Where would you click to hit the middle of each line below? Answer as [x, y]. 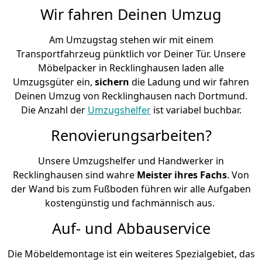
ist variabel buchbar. [196, 110]
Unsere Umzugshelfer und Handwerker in [131, 161]
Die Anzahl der [54, 110]
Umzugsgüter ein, [54, 82]
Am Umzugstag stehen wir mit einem [131, 39]
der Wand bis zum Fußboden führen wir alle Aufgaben [131, 189]
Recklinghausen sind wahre [75, 175]
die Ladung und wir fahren [190, 82]
